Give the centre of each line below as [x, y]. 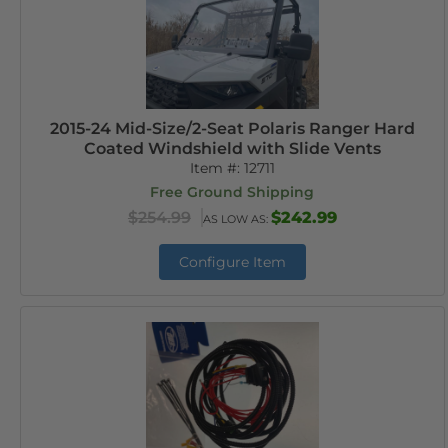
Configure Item [232, 262]
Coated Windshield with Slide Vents [232, 148]
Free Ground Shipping [232, 192]
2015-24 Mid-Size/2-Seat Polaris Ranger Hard [232, 128]
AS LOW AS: [236, 219]
